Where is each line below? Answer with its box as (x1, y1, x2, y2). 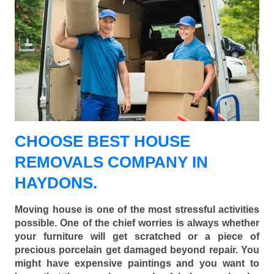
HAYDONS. (15, 174, 97, 193)
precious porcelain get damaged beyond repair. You (15, 245, 259, 256)
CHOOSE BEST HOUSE (15, 132, 190, 151)
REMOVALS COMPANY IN (15, 153, 208, 172)
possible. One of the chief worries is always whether (15, 218, 259, 229)
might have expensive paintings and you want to (15, 258, 259, 269)
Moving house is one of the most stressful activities (15, 204, 259, 215)
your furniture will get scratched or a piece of (15, 231, 259, 242)
